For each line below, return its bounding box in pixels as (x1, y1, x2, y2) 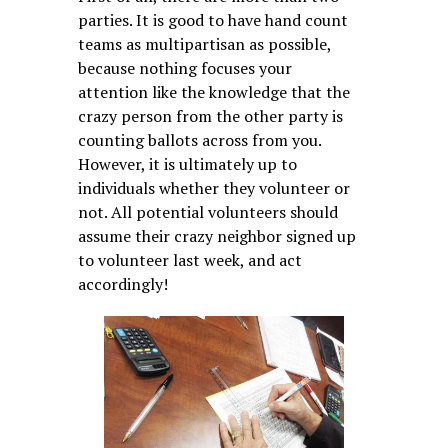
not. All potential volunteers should (78, 200, 339, 223)
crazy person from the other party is (78, 104, 344, 127)
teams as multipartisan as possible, (78, 32, 332, 55)
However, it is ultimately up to (78, 152, 298, 175)
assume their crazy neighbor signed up (78, 224, 357, 247)
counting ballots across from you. (78, 128, 322, 151)
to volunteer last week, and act (78, 248, 303, 271)
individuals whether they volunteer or (78, 176, 351, 199)
